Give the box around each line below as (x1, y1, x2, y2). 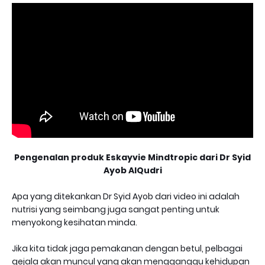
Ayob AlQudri (103, 164, 162, 177)
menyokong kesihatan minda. (12, 216, 137, 229)
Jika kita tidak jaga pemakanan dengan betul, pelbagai (12, 243, 243, 255)
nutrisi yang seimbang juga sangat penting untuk (12, 203, 219, 216)
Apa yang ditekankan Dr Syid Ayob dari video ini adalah (12, 190, 240, 203)
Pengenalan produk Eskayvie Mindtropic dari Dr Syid (14, 151, 251, 164)
